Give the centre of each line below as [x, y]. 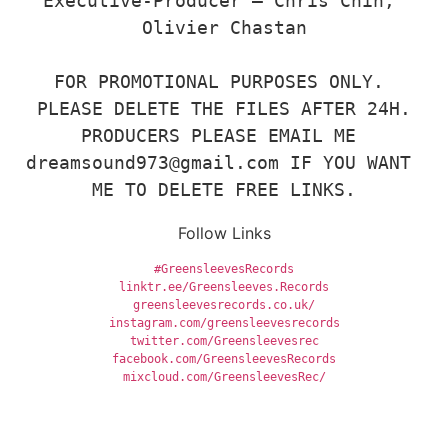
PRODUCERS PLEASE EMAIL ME [218, 136]
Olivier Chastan [224, 28]
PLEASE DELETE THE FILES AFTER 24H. [224, 109]
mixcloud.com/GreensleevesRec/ [224, 376]
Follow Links [224, 233]
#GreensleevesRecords [224, 268]
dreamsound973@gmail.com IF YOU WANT [218, 163]
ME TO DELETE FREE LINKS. [224, 190]
